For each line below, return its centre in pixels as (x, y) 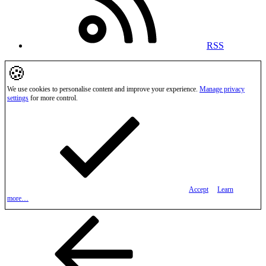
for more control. (53, 98)
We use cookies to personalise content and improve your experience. (103, 89)
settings (18, 98)
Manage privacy (222, 89)
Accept (199, 190)
